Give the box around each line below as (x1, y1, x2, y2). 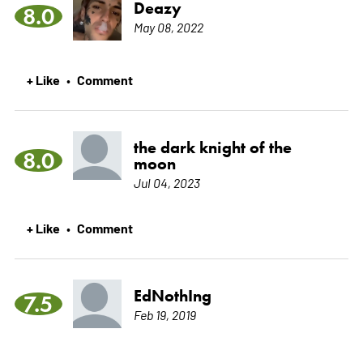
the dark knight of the (133, 138, 292, 158)
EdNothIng (133, 286, 211, 306)
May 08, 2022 (133, 19, 203, 36)
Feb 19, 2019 (133, 306, 196, 323)
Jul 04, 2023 (133, 174, 200, 191)
